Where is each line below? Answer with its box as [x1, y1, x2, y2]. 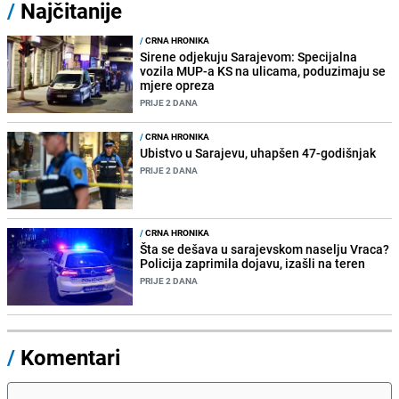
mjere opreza [140, 76, 216, 94]
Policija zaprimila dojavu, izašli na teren [140, 255, 366, 273]
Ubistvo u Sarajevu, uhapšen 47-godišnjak [140, 143, 377, 161]
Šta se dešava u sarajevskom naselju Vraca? [140, 240, 390, 258]
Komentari [20, 343, 120, 372]
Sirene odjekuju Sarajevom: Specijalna [140, 47, 358, 65]
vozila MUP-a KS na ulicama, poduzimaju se [140, 61, 387, 79]
